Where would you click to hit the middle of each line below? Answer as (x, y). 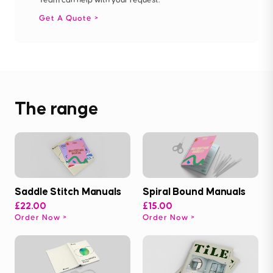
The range (57, 108)
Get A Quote (67, 18)
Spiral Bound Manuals (194, 191)
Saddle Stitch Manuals (68, 191)
